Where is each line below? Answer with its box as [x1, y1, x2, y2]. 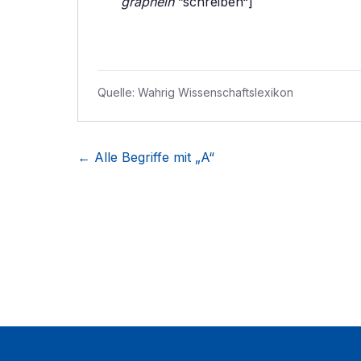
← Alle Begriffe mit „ [77, 149, 201, 165]
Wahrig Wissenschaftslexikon [138, 85, 293, 99]
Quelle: [98, 85, 138, 99]
